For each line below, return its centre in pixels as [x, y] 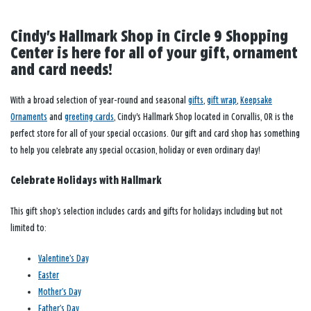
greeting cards [89, 117]
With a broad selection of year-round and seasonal [99, 101]
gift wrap [222, 101]
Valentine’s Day [64, 259]
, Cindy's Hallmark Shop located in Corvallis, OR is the [204, 117]
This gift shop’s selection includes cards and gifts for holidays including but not [146, 212]
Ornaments [29, 117]
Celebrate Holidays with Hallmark [86, 181]
